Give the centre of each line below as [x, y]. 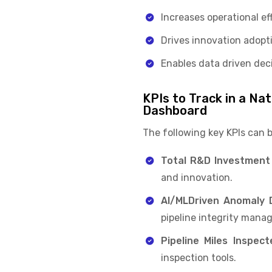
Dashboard [175, 110]
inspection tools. [198, 257]
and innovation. [196, 177]
